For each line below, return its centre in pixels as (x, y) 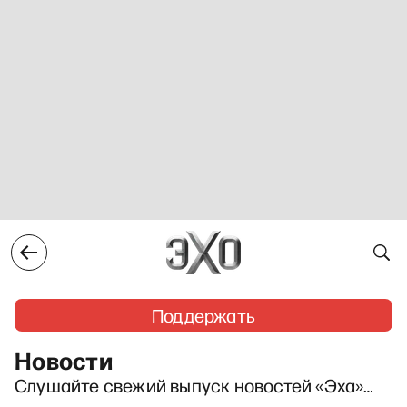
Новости (64, 360)
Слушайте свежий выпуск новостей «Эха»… (194, 385)
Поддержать (203, 315)
